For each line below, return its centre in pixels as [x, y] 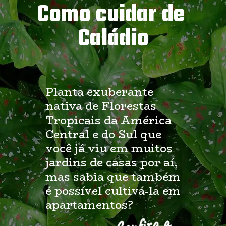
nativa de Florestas [101, 106]
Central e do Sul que [104, 134]
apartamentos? [90, 205]
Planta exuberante [100, 92]
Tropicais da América [109, 120]
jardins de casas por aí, [112, 163]
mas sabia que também [113, 177]
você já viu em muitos [109, 149]
